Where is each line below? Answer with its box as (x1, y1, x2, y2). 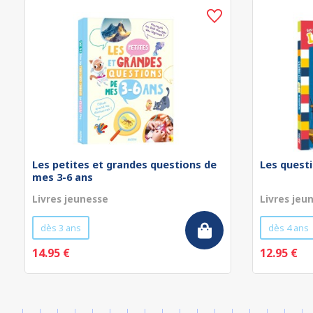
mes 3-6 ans (32, 170, 93, 184)
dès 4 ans (268, 221, 309, 234)
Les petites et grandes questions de (32, 158, 217, 171)
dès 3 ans (41, 221, 81, 234)
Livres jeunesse (32, 192, 108, 205)
